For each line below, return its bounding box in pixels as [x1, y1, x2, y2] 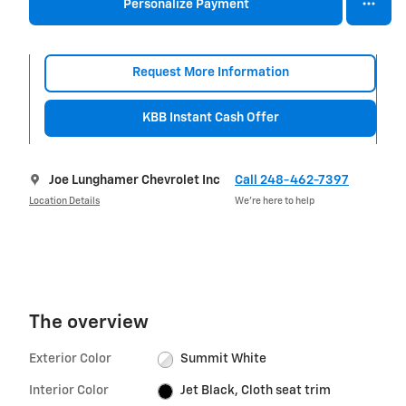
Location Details [29, 196, 100, 206]
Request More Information [131, 66, 289, 80]
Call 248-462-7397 [235, 174, 349, 188]
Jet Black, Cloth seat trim [180, 384, 332, 398]
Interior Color [29, 384, 109, 398]
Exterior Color [29, 353, 111, 366]
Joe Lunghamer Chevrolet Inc [49, 174, 220, 188]
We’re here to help [235, 196, 314, 206]
